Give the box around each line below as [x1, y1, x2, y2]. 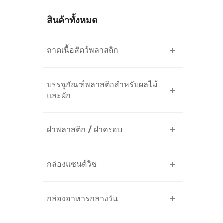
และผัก [47, 91, 71, 100]
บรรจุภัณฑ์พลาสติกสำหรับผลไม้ [47, 80, 158, 89]
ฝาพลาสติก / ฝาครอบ [47, 125, 122, 134]
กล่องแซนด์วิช [47, 159, 97, 169]
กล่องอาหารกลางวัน [47, 194, 118, 203]
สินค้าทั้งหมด [47, 15, 98, 26]
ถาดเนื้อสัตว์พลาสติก [47, 45, 118, 55]
